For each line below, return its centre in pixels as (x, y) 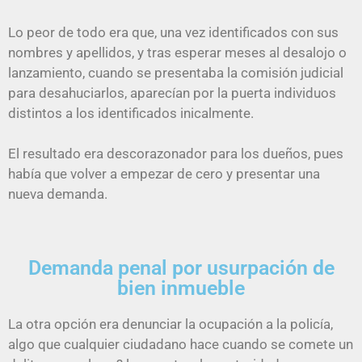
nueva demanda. (58, 194)
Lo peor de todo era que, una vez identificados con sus (173, 32)
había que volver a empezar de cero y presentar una (164, 174)
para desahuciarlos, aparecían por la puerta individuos (172, 93)
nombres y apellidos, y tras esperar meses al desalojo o (177, 52)
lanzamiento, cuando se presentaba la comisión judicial (176, 72)
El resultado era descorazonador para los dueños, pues (176, 154)
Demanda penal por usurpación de (181, 267)
